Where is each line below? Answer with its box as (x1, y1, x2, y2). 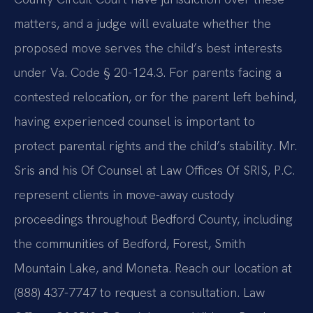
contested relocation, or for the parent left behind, (14, 89, 296, 105)
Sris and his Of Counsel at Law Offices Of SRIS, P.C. (14, 162, 295, 179)
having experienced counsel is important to (14, 113, 255, 130)
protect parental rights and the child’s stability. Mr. (14, 138, 297, 154)
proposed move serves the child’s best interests (14, 40, 282, 57)
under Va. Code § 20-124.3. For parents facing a (14, 64, 282, 81)
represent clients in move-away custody (14, 187, 234, 203)
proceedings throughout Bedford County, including (14, 211, 293, 228)
